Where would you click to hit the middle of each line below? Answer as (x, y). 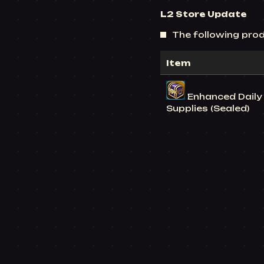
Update (227, 14)
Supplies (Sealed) (208, 108)
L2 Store (184, 14)
